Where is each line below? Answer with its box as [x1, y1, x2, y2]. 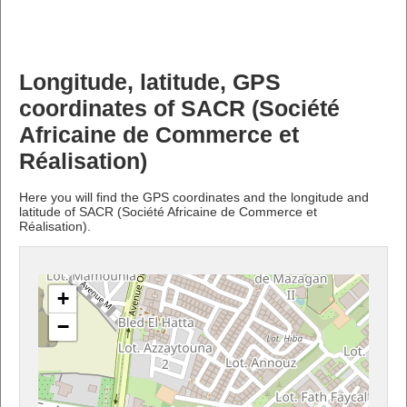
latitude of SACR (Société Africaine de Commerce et [19, 203, 317, 219]
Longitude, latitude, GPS [19, 69, 281, 94]
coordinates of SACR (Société [19, 95, 340, 121]
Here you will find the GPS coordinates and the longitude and [19, 189, 369, 204]
